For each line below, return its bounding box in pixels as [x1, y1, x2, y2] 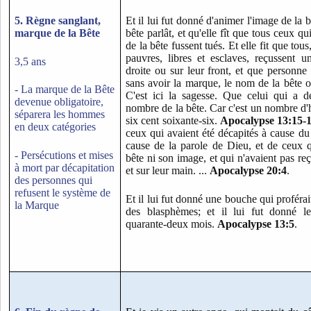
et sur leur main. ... [126, 165, 210, 177]
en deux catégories [15, 121, 96, 133]
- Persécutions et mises [15, 149, 113, 161]
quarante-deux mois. [126, 217, 217, 230]
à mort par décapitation [15, 161, 115, 174]
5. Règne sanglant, [15, 15, 101, 27]
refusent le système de [15, 186, 110, 199]
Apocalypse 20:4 [210, 165, 287, 177]
